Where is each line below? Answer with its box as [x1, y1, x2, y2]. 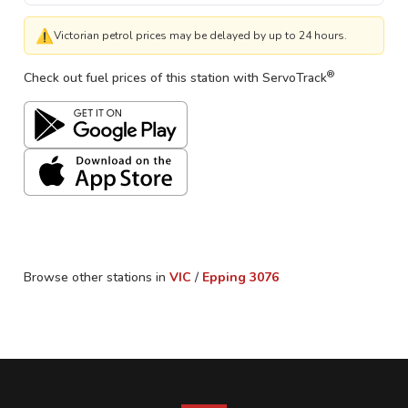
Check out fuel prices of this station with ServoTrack [24, 69, 327, 87]
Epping [202, 269, 246, 286]
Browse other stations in [24, 269, 166, 286]
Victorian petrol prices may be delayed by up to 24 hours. [54, 28, 347, 43]
